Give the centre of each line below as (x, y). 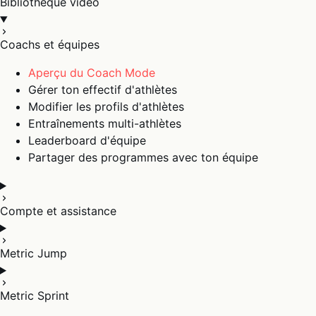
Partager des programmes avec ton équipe (143, 157)
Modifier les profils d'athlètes (106, 107)
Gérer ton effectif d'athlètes (103, 90)
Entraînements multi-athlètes (105, 123)
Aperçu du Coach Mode (92, 73)
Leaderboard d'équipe (87, 140)
